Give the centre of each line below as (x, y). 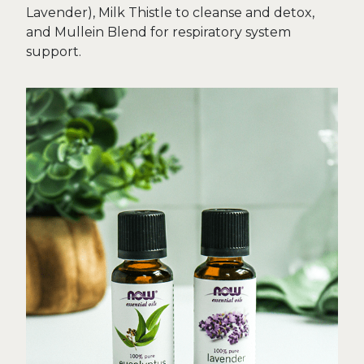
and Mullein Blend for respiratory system (158, 32)
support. (54, 52)
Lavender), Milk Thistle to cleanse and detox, (170, 13)
